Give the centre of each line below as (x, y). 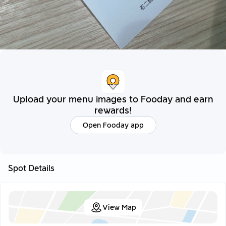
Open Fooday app (113, 125)
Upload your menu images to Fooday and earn (113, 99)
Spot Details (31, 168)
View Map (119, 207)
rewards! (113, 110)
